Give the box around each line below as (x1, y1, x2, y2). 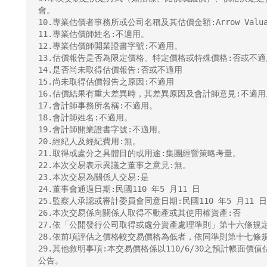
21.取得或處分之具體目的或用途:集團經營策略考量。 (38, 148, 241, 158)
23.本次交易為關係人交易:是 (38, 172, 149, 182)
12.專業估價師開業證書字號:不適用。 (38, 41, 182, 51)
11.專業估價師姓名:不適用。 (38, 29, 149, 39)
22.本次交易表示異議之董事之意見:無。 (38, 160, 191, 170)
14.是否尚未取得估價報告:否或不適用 (38, 65, 182, 74)
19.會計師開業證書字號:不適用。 (38, 125, 166, 134)
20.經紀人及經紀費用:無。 (38, 136, 141, 146)
